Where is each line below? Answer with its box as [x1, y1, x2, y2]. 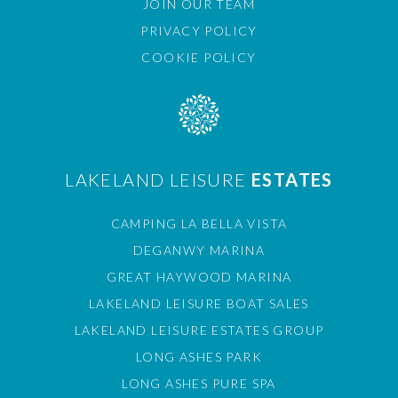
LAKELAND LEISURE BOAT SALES [89, 296, 309, 311]
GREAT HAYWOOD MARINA [106, 269, 292, 284]
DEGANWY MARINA [132, 243, 266, 258]
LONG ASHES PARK [136, 349, 262, 364]
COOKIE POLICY [141, 50, 257, 65]
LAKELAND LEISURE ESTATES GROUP [74, 322, 324, 338]
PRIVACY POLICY [140, 23, 258, 38]
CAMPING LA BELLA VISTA [110, 216, 288, 231]
